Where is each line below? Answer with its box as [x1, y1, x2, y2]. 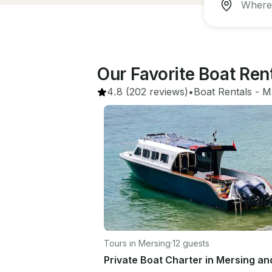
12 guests [172, 237, 209, 248]
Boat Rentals [194, 86, 252, 98]
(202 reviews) [123, 86, 188, 98]
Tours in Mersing [104, 237, 171, 248]
